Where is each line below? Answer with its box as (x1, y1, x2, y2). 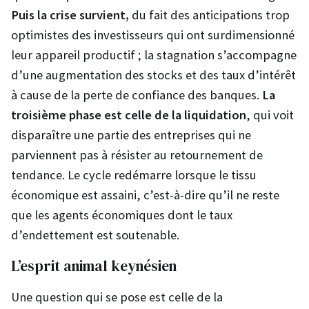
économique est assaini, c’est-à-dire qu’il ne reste (11, 186, 279, 203)
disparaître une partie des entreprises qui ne (11, 126, 251, 143)
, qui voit (246, 106, 294, 123)
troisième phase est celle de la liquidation (11, 106, 246, 123)
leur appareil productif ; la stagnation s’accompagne (11, 46, 297, 63)
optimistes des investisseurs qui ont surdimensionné (11, 26, 295, 43)
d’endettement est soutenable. (11, 226, 179, 243)
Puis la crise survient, (11, 6, 129, 23)
